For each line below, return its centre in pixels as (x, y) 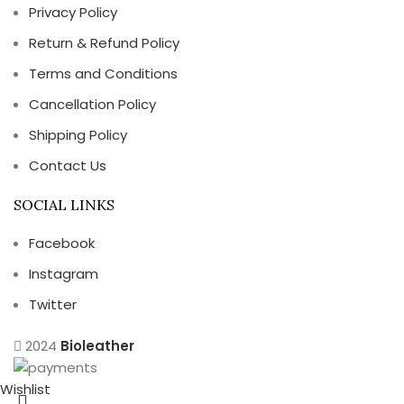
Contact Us (68, 165)
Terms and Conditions (103, 73)
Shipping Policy (78, 135)
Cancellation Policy (92, 104)
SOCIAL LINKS (64, 205)
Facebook (62, 243)
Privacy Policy (73, 12)
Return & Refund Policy (104, 43)
